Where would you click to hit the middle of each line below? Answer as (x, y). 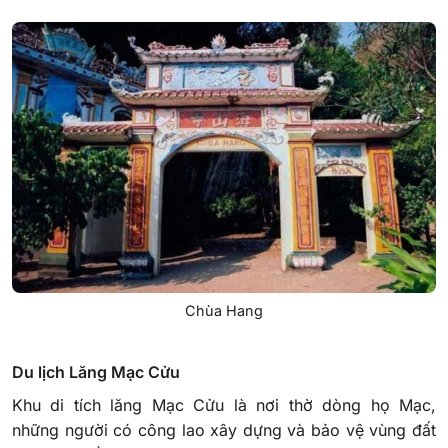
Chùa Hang (224, 311)
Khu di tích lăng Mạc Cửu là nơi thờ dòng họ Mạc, (224, 404)
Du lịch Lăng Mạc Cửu (96, 371)
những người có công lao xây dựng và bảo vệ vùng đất (224, 429)
